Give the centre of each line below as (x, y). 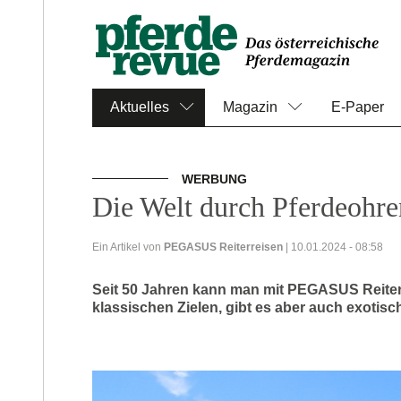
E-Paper (358, 107)
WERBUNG (216, 179)
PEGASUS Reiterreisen (223, 247)
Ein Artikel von (128, 247)
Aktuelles (140, 107)
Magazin (250, 107)
